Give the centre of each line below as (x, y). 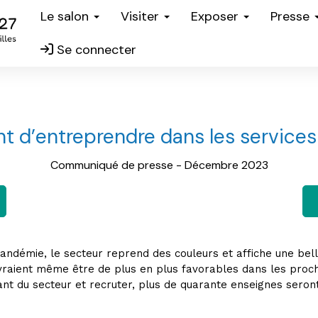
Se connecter (95, 50)
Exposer (216, 16)
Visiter (142, 16)
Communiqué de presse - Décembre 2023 (159, 165)
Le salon (66, 16)
